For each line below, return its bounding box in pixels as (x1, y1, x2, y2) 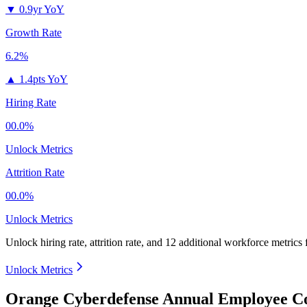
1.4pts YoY (19, 73, 68, 86)
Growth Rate (5, 27, 62, 39)
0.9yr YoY (19, 3, 64, 16)
